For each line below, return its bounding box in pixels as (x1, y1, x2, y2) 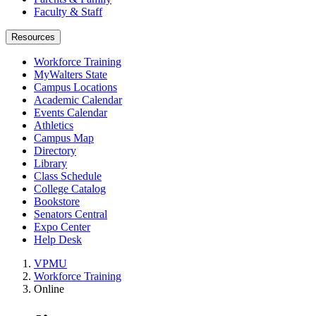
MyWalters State (34, 68, 107, 80)
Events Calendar (34, 107, 107, 119)
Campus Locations (34, 81, 117, 93)
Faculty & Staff (34, 6, 102, 18)
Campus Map (34, 132, 94, 144)
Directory (34, 145, 76, 157)
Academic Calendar (34, 94, 122, 106)
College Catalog (34, 183, 106, 195)
